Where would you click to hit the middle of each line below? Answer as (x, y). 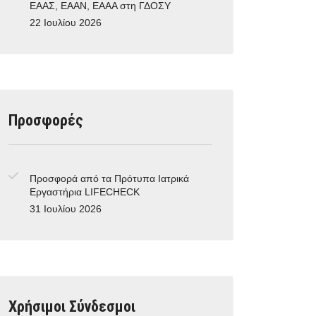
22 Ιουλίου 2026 (66, 23)
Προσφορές (46, 120)
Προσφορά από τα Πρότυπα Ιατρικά (109, 179)
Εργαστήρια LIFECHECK (85, 192)
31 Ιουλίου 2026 (66, 209)
